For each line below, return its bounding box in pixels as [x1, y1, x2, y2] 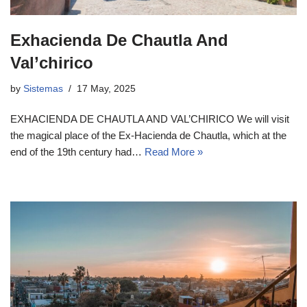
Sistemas [23, 83, 63, 94]
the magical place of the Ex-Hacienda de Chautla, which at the [10, 129, 286, 141]
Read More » [145, 145, 203, 158]
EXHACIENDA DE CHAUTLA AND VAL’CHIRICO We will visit [10, 112, 289, 125]
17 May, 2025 [77, 83, 136, 94]
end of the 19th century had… [10, 145, 145, 158]
